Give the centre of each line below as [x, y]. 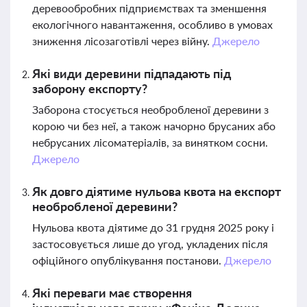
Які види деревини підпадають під [132, 73]
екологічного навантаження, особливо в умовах [152, 24]
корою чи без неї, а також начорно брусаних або [154, 126]
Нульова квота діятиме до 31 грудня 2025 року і [153, 227]
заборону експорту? [90, 88]
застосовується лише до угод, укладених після [150, 244]
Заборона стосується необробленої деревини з [150, 109]
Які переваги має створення [112, 293]
